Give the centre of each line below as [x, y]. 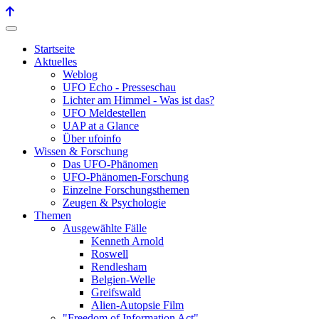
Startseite [54, 49]
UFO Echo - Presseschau [119, 87]
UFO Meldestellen [104, 113]
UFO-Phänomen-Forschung [126, 177]
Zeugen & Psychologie [114, 203]
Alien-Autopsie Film [137, 305]
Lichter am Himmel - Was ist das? [138, 100]
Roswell [110, 254]
